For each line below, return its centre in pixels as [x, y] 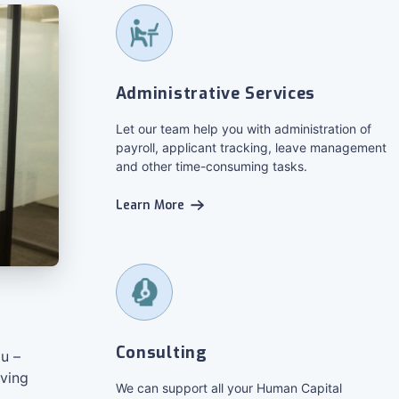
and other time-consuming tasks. [211, 166]
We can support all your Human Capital [228, 388]
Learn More [150, 205]
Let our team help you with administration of [243, 129]
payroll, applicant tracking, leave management [251, 147]
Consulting [161, 353]
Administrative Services [216, 94]
